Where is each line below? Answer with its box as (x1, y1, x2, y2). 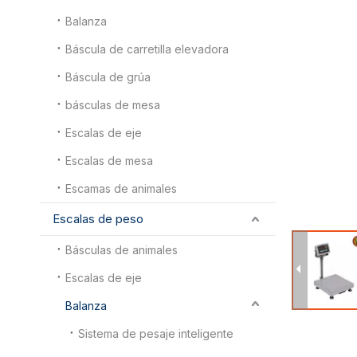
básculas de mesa (65, 97, 160, 112)
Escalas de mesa (65, 153, 153, 167)
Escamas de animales (65, 181, 177, 195)
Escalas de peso (53, 210, 143, 226)
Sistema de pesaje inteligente (78, 326, 233, 340)
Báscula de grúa (65, 69, 151, 84)
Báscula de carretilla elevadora (65, 41, 229, 56)
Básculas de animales (65, 242, 178, 257)
